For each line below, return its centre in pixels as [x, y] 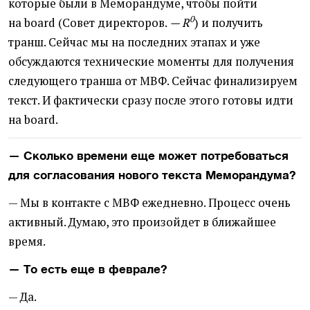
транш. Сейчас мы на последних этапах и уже [134, 42]
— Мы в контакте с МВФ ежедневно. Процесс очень [149, 202]
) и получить [229, 22]
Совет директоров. [115, 22]
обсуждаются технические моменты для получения [151, 61]
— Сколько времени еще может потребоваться [148, 155]
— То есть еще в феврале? [88, 269]
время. [27, 241]
